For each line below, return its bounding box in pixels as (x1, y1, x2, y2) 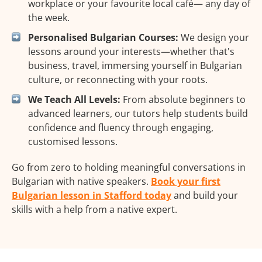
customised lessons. (28, 135, 118, 149)
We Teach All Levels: (28, 93, 120, 106)
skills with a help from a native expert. (12, 203, 177, 216)
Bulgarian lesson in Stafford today (12, 189, 171, 202)
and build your (171, 189, 238, 202)
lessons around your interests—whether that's (28, 45, 235, 58)
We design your (178, 31, 249, 44)
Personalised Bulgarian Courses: (28, 31, 178, 44)
